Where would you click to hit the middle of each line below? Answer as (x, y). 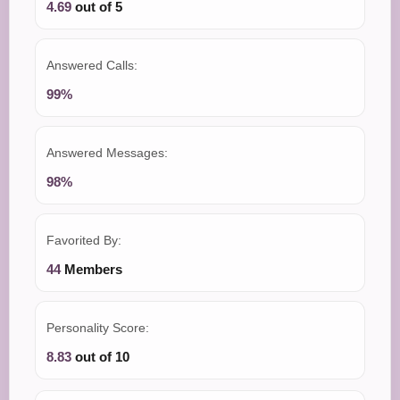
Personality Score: (98, 328)
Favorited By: (84, 240)
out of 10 (100, 357)
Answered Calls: (92, 65)
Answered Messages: (107, 153)
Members (92, 269)
